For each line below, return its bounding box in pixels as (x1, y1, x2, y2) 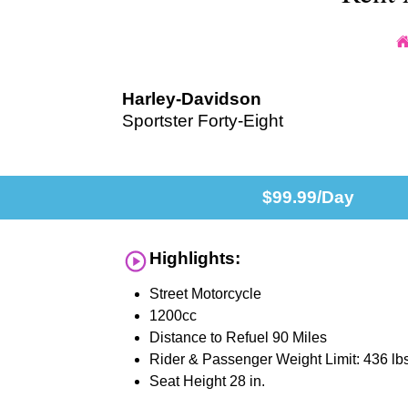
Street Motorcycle (149, 286, 262, 302)
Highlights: (149, 249, 241, 269)
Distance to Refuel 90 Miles (149, 330, 328, 346)
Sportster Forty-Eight (122, 111, 284, 131)
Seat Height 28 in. (149, 373, 266, 390)
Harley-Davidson (122, 89, 262, 109)
